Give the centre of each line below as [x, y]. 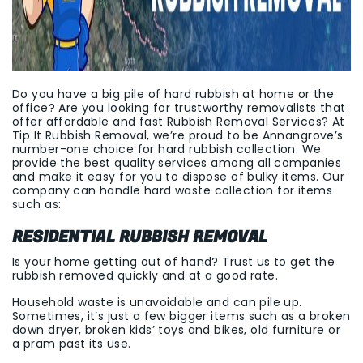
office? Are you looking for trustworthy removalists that [179, 108]
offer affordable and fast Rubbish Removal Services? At [179, 122]
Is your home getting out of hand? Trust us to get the [174, 262]
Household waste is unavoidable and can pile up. [157, 302]
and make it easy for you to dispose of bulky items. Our [179, 177]
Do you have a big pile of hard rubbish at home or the [173, 94]
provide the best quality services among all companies [177, 163]
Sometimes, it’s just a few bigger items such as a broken [181, 316]
